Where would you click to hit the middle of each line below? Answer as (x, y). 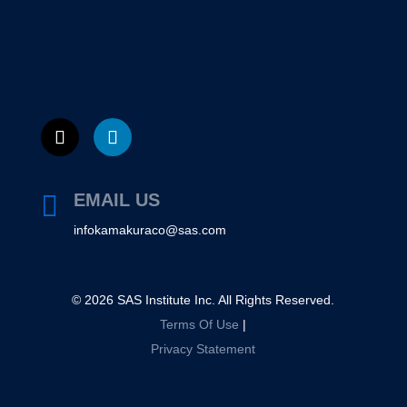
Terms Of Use (200, 324)
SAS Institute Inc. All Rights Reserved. (224, 300)
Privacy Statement (203, 349)
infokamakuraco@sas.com (149, 230)
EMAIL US (116, 200)
